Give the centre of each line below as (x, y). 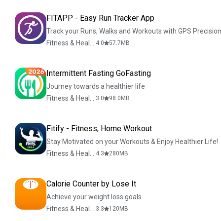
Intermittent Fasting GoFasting (99, 73)
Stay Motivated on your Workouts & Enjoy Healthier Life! (132, 142)
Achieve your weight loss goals (94, 197)
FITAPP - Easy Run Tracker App (100, 18)
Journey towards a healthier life (96, 86)
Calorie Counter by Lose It (91, 184)
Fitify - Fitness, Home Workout (99, 129)
